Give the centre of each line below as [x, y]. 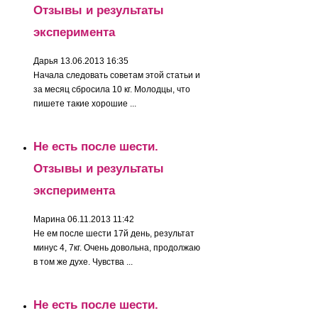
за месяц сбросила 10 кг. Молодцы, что [112, 89]
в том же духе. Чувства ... [83, 262]
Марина [50, 219]
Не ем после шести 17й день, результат [114, 234]
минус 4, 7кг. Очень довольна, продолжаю [117, 248]
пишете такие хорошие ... [85, 104]
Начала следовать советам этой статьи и [117, 75]
